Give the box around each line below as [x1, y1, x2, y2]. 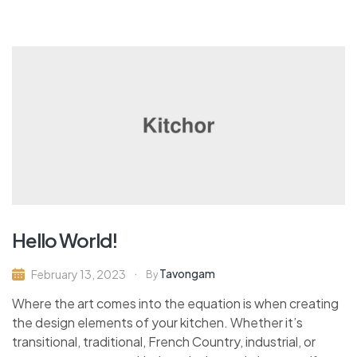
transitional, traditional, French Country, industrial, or [12, 332, 316, 350]
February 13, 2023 [31, 266, 126, 281]
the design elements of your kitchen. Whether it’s [12, 313, 303, 331]
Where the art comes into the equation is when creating [12, 294, 339, 312]
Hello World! [12, 227, 118, 252]
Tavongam [159, 265, 215, 280]
